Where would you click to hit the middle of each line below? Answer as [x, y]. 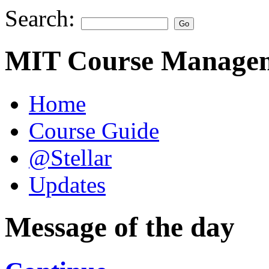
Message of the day [120, 227]
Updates [67, 184]
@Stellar [70, 157]
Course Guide [94, 130]
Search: [43, 18]
